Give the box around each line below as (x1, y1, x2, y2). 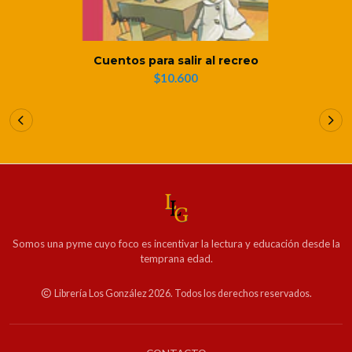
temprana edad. (139, 251, 213, 265)
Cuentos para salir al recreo (93, 53, 258, 68)
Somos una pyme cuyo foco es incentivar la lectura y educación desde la (12, 236, 340, 250)
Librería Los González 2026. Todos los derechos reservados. (52, 287, 312, 299)
